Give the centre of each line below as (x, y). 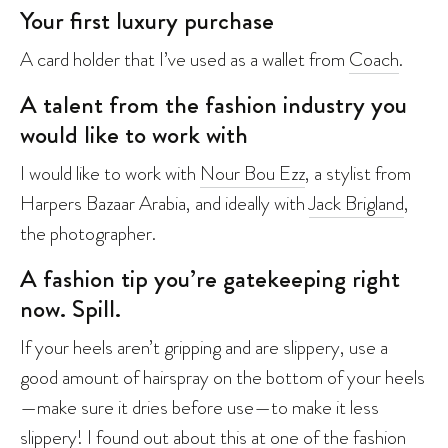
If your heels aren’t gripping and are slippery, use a (204, 346)
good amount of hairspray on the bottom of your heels (222, 376)
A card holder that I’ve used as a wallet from (184, 58)
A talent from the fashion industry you (213, 104)
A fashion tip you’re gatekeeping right (210, 278)
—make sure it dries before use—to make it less (199, 406)
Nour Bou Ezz (252, 172)
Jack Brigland (356, 202)
